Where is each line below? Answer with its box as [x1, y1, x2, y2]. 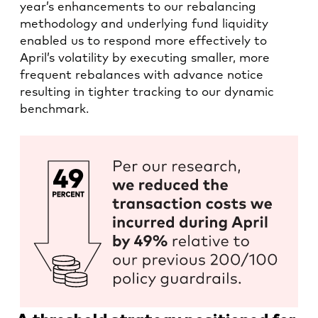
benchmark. [20, 103, 89, 116]
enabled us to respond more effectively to [20, 35, 267, 48]
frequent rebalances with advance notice [20, 69, 263, 82]
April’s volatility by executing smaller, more [20, 52, 270, 65]
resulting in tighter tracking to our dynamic [20, 86, 274, 99]
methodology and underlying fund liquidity [20, 18, 268, 31]
